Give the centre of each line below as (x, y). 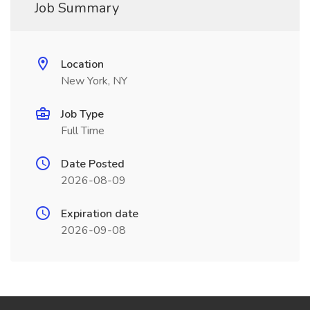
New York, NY (94, 81)
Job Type (82, 114)
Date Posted (93, 164)
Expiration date (100, 214)
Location (82, 64)
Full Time (83, 131)
